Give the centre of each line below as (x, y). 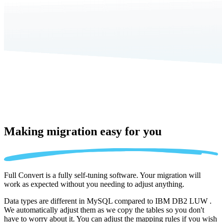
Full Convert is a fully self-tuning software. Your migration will (102, 175)
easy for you (131, 131)
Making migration (52, 131)
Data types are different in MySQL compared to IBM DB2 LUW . (108, 201)
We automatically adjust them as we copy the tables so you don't (104, 210)
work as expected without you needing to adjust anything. (94, 184)
